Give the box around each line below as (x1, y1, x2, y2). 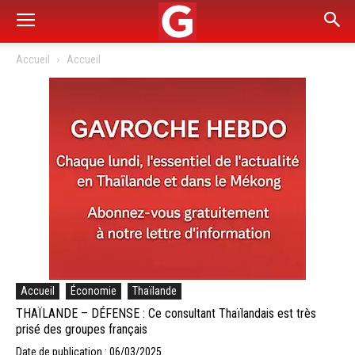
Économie (71, 284, 116, 297)
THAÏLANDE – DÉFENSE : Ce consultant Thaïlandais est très (16, 306, 316, 321)
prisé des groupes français (16, 322, 147, 337)
